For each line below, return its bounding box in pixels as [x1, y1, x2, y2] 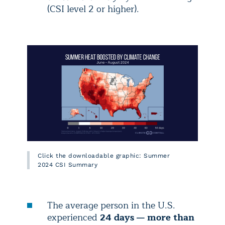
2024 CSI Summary [38, 161, 97, 169]
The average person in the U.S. [47, 198, 175, 213]
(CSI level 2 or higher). [47, 2, 139, 17]
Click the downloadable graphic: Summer [38, 152, 170, 160]
